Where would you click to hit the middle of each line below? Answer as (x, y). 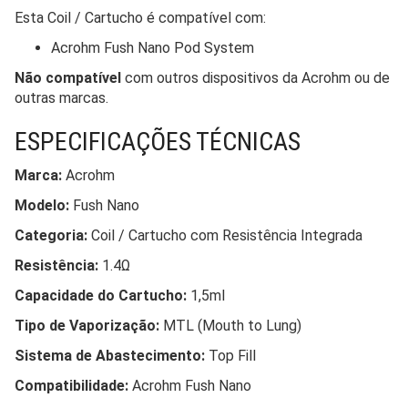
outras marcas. (61, 97)
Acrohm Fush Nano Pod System (153, 47)
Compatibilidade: (71, 385)
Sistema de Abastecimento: (110, 355)
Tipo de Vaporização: (87, 325)
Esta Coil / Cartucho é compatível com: (140, 17)
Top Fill (230, 355)
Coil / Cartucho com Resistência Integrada (225, 235)
